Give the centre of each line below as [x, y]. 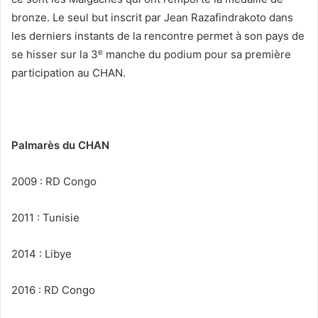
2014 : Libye [42, 254]
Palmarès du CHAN [60, 146]
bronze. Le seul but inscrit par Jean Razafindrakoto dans [152, 18]
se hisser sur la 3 [55, 55]
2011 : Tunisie [45, 218]
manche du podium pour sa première [197, 55]
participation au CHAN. [68, 73]
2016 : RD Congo [53, 290]
